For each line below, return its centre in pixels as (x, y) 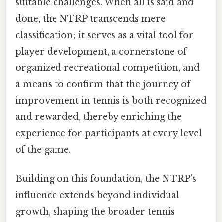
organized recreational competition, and (108, 68)
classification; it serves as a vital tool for (105, 35)
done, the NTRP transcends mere (90, 19)
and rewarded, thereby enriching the (99, 117)
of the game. (43, 149)
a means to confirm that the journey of (103, 84)
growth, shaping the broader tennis (95, 211)
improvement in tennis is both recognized (111, 100)
